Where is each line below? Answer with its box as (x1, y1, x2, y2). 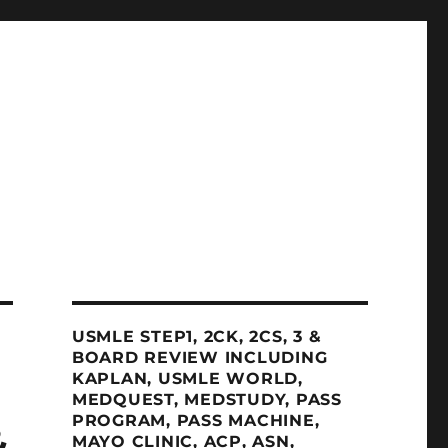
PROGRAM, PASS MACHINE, (71, 411, 320, 430)
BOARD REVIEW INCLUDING (71, 348, 328, 367)
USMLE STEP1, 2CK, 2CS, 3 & (71, 327, 322, 346)
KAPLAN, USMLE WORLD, (71, 369, 303, 388)
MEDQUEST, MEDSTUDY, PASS (71, 390, 342, 409)
